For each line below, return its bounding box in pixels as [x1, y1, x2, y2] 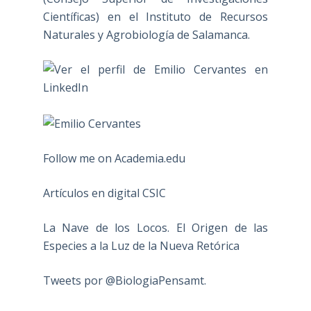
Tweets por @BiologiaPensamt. [42, 272, 206, 288]
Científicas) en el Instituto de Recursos [42, 9, 269, 25]
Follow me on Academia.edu [42, 150, 185, 166]
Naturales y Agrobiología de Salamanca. [42, 27, 250, 43]
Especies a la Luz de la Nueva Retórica [42, 237, 239, 253]
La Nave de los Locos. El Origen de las [42, 219, 269, 235]
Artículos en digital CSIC [42, 185, 166, 201]
